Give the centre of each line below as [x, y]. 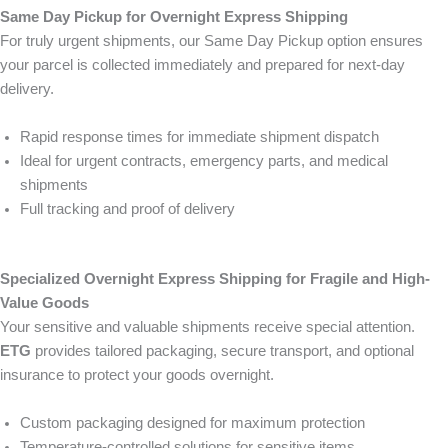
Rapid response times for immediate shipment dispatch [199, 136]
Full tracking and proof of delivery [127, 208]
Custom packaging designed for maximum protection [192, 422]
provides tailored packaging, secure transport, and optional [222, 350]
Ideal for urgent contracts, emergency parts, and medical [204, 160]
